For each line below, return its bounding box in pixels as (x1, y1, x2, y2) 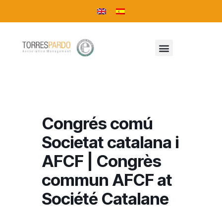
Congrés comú (42, 113, 153, 133)
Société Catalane (42, 189, 168, 209)
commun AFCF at (42, 170, 172, 190)
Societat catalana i (42, 132, 179, 152)
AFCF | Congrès (42, 151, 161, 171)
